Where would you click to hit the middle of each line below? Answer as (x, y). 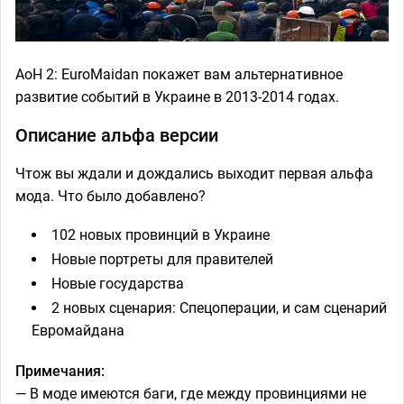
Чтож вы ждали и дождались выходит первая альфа (194, 174)
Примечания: (60, 371)
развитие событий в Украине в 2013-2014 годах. (177, 97)
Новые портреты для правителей (162, 259)
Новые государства (118, 284)
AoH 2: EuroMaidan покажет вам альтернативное (179, 74)
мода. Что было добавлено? (110, 196)
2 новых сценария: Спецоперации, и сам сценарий (219, 308)
